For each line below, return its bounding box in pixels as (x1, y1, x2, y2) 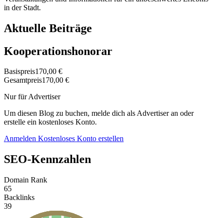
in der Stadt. (4, 3, 41, 12)
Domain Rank (4, 176, 47, 184)
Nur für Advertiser (4, 92, 60, 101)
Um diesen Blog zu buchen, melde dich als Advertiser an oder (4, 109, 194, 118)
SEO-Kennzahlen (4, 153, 91, 166)
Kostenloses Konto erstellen (38, 134, 124, 143)
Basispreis (4, 67, 35, 76)
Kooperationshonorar (4, 44, 112, 57)
